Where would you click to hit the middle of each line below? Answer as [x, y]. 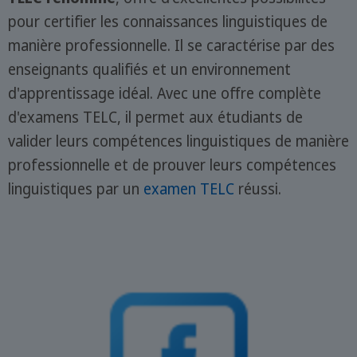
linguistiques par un [75, 189]
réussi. [257, 189]
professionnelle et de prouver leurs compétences [172, 165]
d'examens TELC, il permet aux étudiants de [155, 118]
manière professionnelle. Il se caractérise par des [171, 46]
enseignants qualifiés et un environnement [149, 70]
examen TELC [188, 189]
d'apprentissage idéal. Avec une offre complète [164, 94]
